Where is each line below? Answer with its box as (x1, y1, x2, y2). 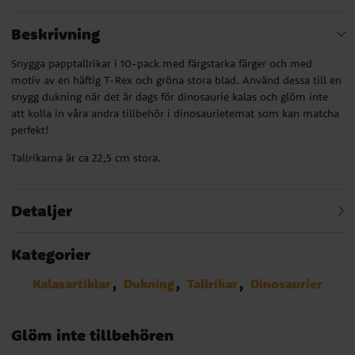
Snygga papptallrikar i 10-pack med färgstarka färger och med (11, 55, 312, 71)
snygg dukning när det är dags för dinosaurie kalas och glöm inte (11, 89, 328, 104)
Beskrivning (11, 23, 100, 44)
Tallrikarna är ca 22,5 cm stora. (11, 150, 161, 165)
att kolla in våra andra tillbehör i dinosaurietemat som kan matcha (11, 105, 339, 120)
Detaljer (11, 200, 72, 220)
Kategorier (11, 243, 90, 264)
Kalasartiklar (32, 274, 111, 292)
